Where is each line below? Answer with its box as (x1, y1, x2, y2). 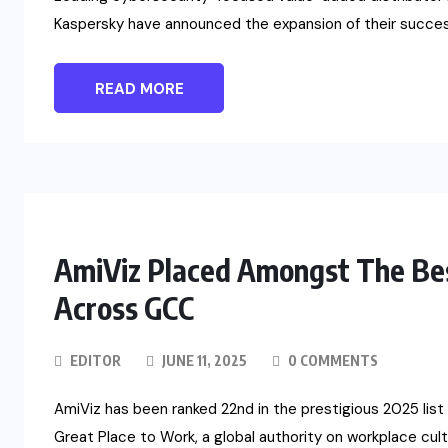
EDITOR (70, 352, 121, 370)
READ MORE (94, 79, 184, 100)
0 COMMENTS (285, 352, 378, 370)
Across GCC (54, 289, 194, 328)
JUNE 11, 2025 (159, 352, 247, 370)
